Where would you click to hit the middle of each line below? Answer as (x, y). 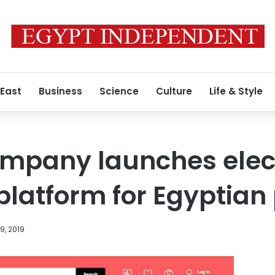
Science (119, 91)
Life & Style (236, 91)
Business (60, 91)
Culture (174, 91)
